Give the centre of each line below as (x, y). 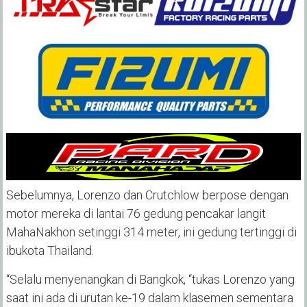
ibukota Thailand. (50, 251)
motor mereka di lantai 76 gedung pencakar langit (136, 214)
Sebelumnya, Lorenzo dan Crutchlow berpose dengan (147, 195)
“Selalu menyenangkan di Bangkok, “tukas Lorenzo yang (150, 280)
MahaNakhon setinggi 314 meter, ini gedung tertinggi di (151, 232)
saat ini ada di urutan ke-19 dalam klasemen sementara (149, 298)
